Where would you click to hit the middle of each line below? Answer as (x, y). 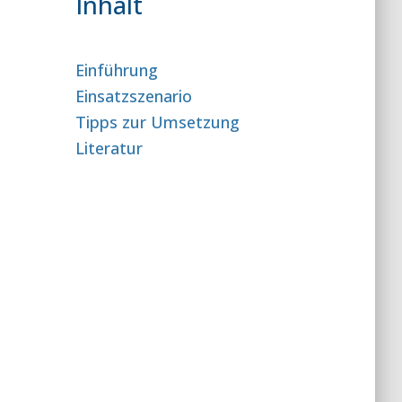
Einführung (116, 70)
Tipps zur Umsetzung (157, 122)
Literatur (109, 148)
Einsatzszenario (133, 96)
